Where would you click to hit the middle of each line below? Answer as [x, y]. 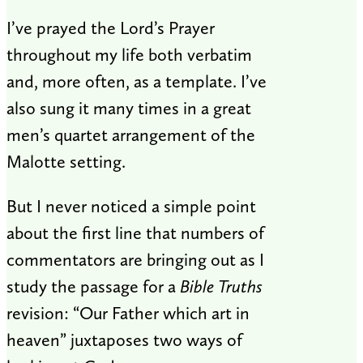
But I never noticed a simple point [131, 206]
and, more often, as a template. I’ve [137, 81]
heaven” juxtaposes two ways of [124, 340]
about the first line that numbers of [135, 233]
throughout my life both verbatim [129, 54]
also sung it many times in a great [129, 108]
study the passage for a [93, 286]
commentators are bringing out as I [135, 259]
